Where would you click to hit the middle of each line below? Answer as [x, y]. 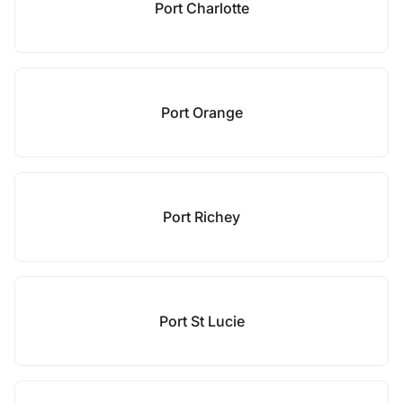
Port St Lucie [201, 321]
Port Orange [201, 112]
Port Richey [201, 217]
